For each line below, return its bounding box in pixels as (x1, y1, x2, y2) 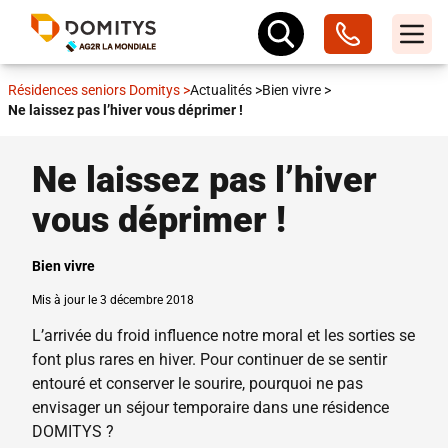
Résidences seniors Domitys (8, 82, 183, 98)
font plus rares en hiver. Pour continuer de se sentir (32, 350, 387, 369)
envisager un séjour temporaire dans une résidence (32, 398, 389, 417)
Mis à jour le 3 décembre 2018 (32, 293, 194, 307)
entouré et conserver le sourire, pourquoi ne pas (32, 374, 363, 393)
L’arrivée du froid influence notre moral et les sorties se (32, 326, 415, 345)
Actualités (190, 82, 255, 98)
